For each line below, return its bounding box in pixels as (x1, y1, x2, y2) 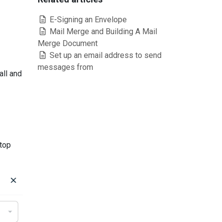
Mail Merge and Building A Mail (48, 27, 157, 36)
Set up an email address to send (48, 51, 162, 60)
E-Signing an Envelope (48, 15, 127, 24)
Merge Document (38, 39, 98, 48)
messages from (38, 62, 93, 72)
